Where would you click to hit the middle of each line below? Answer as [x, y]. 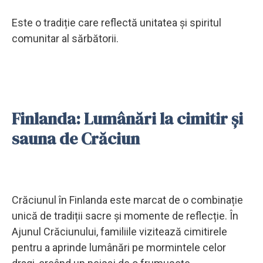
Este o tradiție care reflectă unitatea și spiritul [117, 22]
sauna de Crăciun [76, 138]
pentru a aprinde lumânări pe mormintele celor [119, 247]
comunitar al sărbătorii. [65, 38]
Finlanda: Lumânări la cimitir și [127, 118]
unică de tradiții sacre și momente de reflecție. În [125, 215]
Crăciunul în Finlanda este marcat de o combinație [127, 200]
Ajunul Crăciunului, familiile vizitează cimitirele [119, 231]
